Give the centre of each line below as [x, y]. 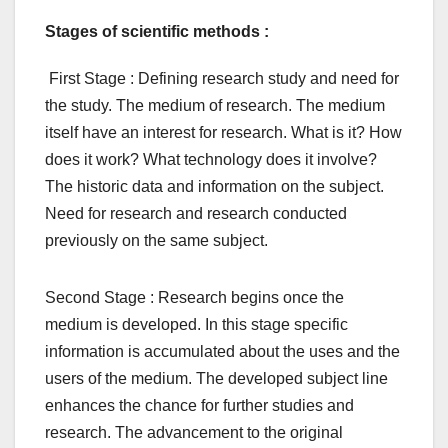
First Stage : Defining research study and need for [224, 79]
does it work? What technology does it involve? [211, 160]
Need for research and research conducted [196, 214]
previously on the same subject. [156, 241]
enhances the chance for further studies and [199, 406]
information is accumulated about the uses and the [222, 352]
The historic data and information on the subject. [214, 187]
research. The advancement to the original [194, 433]
